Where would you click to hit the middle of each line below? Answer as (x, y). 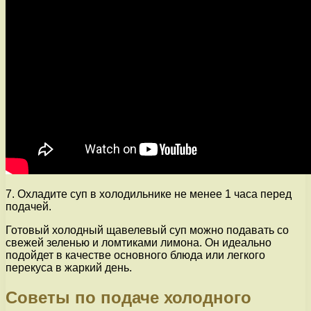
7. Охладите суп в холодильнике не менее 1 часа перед (149, 194)
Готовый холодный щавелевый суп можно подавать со (147, 230)
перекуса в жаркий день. (69, 268)
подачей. (28, 207)
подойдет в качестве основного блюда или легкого (135, 255)
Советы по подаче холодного (128, 298)
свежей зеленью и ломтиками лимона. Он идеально (138, 243)
